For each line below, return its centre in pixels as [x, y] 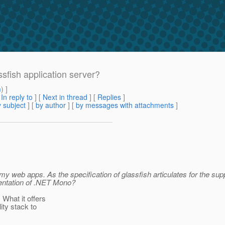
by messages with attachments [125, 105]
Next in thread [65, 97]
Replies [109, 97]
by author [51, 105]
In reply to [17, 97]
